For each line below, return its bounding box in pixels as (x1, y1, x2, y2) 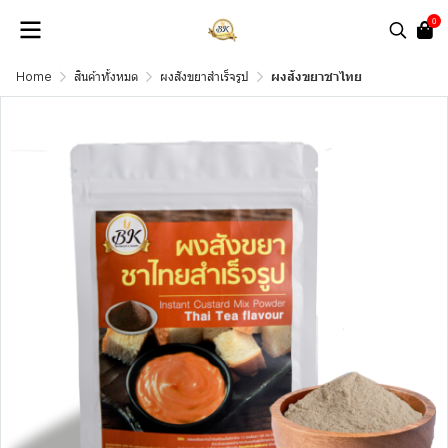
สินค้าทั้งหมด (74, 69, 138, 84)
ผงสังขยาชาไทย (271, 69, 362, 84)
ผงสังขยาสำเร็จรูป (160, 69, 249, 84)
